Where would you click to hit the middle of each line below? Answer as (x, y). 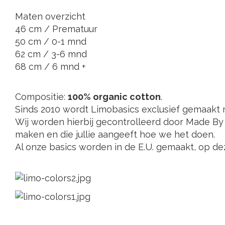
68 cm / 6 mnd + (50, 67)
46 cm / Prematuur (56, 29)
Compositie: (41, 97)
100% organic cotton (114, 97)
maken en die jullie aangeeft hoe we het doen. (115, 134)
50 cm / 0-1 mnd (51, 41)
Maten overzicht (50, 16)
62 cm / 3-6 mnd (51, 54)
